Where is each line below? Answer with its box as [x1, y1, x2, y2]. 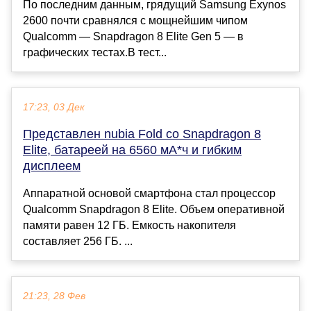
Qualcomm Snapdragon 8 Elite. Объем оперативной [23, 203, 285, 215]
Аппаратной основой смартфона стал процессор [23, 187, 276, 199]
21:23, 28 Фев [23, 290, 85, 301]
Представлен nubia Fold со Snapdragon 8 [23, 126, 261, 141]
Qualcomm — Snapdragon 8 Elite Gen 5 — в [23, 30, 244, 42]
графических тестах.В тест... [23, 46, 167, 58]
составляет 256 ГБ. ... [23, 235, 133, 247]
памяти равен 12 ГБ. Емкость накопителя [23, 219, 236, 231]
